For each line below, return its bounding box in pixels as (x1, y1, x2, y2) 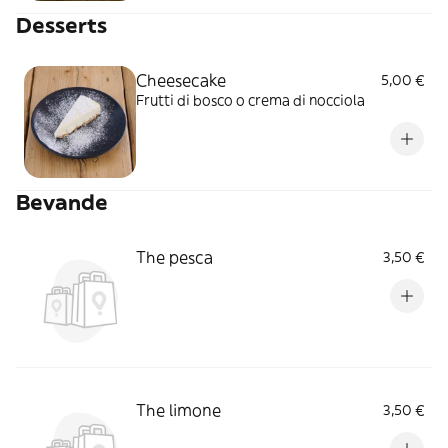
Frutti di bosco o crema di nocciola (136, 90, 365, 109)
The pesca (136, 246, 213, 267)
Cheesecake (136, 69, 226, 90)
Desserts (16, 11, 107, 39)
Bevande (16, 188, 108, 216)
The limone (136, 399, 221, 420)
